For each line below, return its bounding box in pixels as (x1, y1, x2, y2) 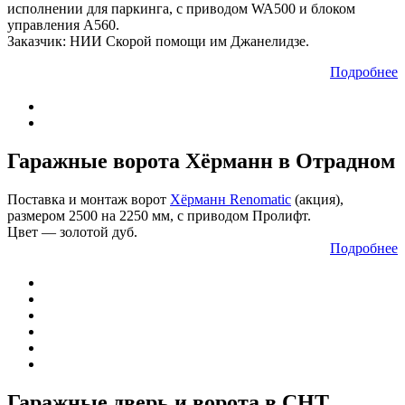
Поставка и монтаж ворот (7, 192, 170, 208)
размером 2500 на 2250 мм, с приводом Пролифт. (7, 208, 311, 224)
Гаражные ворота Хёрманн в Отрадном (7, 149, 395, 174)
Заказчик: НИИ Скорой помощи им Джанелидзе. (7, 33, 309, 50)
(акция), (291, 192, 344, 208)
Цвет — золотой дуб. (7, 224, 137, 240)
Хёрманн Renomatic (170, 192, 291, 208)
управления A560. (7, 17, 119, 33)
